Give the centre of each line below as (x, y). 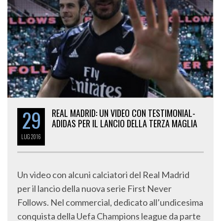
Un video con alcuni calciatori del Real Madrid (103, 174)
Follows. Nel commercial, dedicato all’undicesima (110, 202)
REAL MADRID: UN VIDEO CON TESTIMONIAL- (124, 113)
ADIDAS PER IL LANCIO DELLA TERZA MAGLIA (125, 123)
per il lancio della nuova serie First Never (94, 188)
